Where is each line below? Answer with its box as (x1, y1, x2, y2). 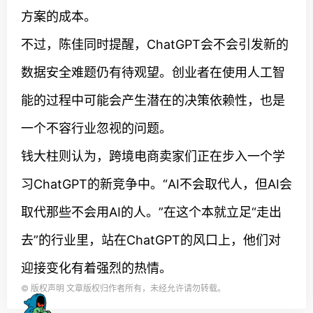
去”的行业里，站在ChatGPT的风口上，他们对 (21, 233, 281, 247)
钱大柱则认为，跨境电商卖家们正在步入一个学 (21, 149, 285, 163)
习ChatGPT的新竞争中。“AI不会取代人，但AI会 (21, 177, 292, 191)
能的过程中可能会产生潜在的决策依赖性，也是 (21, 93, 285, 108)
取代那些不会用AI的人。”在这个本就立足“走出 (21, 205, 282, 219)
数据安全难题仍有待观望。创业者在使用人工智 (21, 65, 285, 80)
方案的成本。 (21, 9, 96, 24)
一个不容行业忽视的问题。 (21, 121, 172, 136)
